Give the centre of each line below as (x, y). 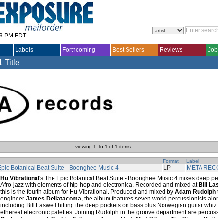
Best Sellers (128, 50)
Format (171, 161)
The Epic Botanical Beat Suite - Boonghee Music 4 (111, 178)
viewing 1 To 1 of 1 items (103, 147)
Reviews (171, 50)
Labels (24, 50)
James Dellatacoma (54, 199)
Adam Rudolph (195, 192)
